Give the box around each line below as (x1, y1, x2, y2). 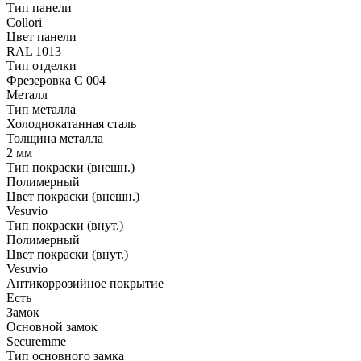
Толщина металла (6, 131, 103, 145)
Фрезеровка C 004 (6, 73, 106, 87)
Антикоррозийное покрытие (6, 276, 164, 290)
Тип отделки (6, 58, 77, 73)
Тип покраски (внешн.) (6, 160, 135, 174)
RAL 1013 (6, 44, 61, 58)
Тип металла (6, 102, 76, 116)
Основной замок (6, 319, 98, 334)
